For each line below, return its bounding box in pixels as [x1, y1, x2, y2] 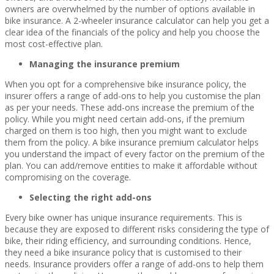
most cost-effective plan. [5, 37, 103, 50]
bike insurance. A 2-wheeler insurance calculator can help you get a [5, 14, 269, 26]
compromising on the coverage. [5, 171, 131, 183]
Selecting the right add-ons [29, 191, 152, 203]
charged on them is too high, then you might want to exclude [5, 124, 247, 136]
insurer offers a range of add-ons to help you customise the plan [5, 89, 261, 102]
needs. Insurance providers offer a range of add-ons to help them [5, 257, 264, 270]
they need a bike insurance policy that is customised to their [5, 246, 242, 258]
